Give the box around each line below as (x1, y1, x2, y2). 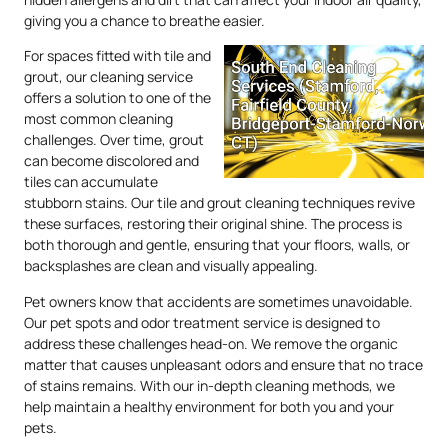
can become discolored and (24, 151, 199, 171)
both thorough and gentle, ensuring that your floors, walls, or (24, 235, 410, 255)
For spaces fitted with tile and (24, 46, 211, 66)
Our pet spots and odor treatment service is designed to (24, 312, 380, 332)
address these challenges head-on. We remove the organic (24, 333, 398, 353)
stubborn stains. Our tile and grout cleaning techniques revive (24, 193, 415, 213)
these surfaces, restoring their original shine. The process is (24, 214, 402, 234)
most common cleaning (24, 109, 173, 129)
